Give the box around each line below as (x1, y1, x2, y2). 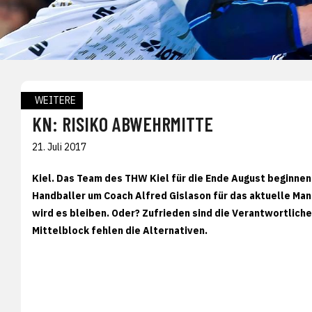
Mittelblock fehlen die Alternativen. (32, 224, 208, 237)
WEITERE (35, 93, 76, 107)
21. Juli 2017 (32, 140, 86, 153)
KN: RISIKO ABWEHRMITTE (32, 111, 213, 136)
